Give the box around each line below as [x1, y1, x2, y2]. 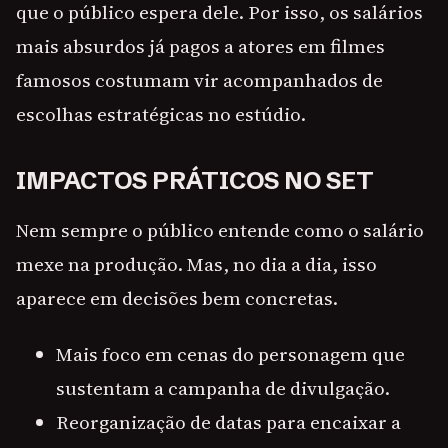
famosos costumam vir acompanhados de [16, 67, 383, 94]
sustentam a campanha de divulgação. [56, 375, 390, 402]
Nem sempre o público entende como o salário [16, 217, 424, 244]
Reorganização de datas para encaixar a [56, 409, 401, 436]
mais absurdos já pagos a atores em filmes [16, 33, 385, 60]
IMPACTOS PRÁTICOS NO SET [16, 166, 374, 196]
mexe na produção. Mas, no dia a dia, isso [16, 251, 377, 278]
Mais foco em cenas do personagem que [56, 341, 405, 368]
